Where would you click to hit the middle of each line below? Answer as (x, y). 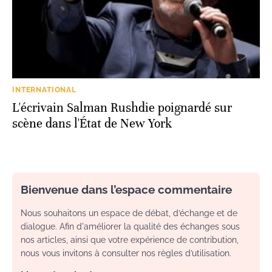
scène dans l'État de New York (92, 123)
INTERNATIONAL (44, 90)
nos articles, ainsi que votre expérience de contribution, (130, 240)
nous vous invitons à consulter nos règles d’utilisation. (126, 253)
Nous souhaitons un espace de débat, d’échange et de (129, 213)
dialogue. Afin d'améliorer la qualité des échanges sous (130, 226)
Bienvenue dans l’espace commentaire (126, 189)
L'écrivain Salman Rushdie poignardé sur (122, 107)
